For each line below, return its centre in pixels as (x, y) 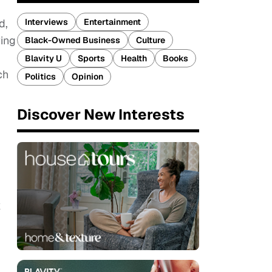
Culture (151, 40)
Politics (40, 76)
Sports (91, 58)
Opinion (87, 76)
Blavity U (43, 58)
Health (134, 58)
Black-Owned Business (73, 40)
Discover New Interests (101, 114)
